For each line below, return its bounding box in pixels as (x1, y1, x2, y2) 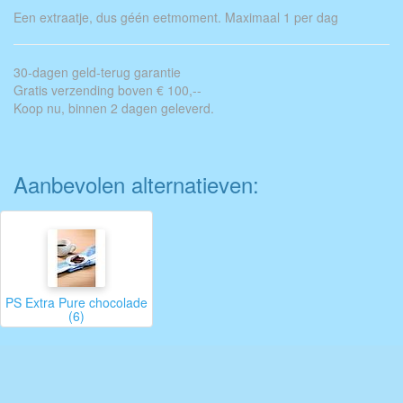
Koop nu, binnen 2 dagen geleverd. (13, 99, 214, 117)
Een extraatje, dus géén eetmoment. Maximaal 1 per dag (13, 8, 338, 26)
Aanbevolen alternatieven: (13, 168, 259, 200)
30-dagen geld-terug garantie (13, 63, 181, 81)
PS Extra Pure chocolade (5, 293, 148, 311)
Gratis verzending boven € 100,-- (13, 81, 201, 99)
